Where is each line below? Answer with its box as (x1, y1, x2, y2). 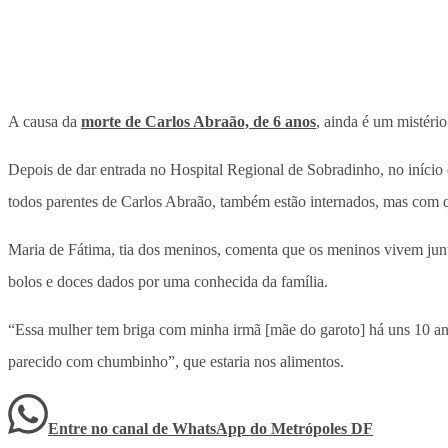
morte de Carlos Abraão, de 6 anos (81, 113, 316, 131)
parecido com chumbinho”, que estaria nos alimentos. (8, 353, 344, 371)
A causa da (8, 113, 81, 131)
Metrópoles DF (271, 420, 373, 438)
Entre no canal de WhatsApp (48, 420, 250, 438)
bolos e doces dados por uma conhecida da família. (8, 273, 328, 291)
